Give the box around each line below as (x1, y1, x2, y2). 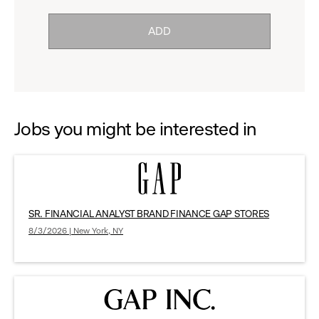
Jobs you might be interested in (14, 118, 256, 140)
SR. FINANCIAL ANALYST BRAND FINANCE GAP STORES (28, 208, 270, 220)
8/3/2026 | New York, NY (28, 226, 123, 236)
